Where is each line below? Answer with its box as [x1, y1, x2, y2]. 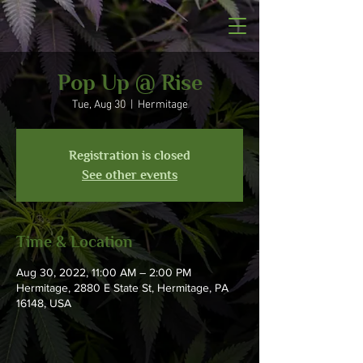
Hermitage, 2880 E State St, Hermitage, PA [16, 281, 228, 294]
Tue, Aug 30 [71, 98, 126, 112]
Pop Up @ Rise [57, 70, 203, 95]
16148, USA [16, 297, 71, 310]
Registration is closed [69, 148, 190, 163]
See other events [82, 168, 177, 182]
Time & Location [16, 233, 133, 250]
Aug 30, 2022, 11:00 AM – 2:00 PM [16, 266, 191, 279]
